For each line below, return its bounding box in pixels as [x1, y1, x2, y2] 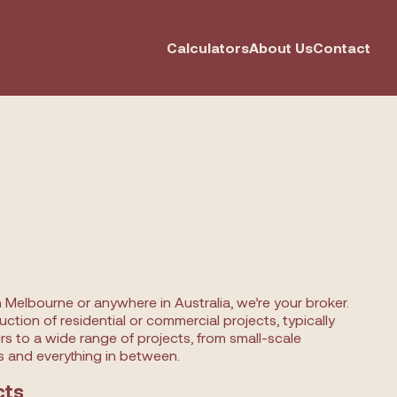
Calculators [167, 39, 249, 56]
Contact [313, 39, 370, 56]
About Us [249, 39, 313, 56]
